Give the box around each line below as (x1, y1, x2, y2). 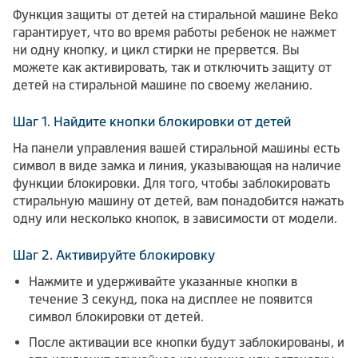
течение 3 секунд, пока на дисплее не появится (29, 292, 312, 306)
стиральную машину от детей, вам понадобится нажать (13, 193, 344, 208)
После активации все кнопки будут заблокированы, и (29, 335, 344, 349)
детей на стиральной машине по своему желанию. (13, 78, 312, 92)
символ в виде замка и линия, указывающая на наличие (13, 158, 341, 173)
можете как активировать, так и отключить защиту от (13, 60, 332, 74)
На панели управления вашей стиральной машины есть (13, 141, 340, 155)
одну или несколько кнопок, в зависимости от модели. (13, 211, 337, 225)
